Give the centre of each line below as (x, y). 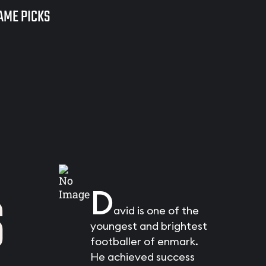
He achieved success (142, 257)
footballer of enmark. (144, 241)
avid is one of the (156, 210)
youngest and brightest (148, 226)
